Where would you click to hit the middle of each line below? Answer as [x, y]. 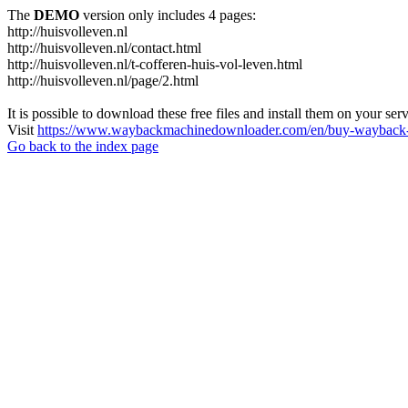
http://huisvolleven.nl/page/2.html [103, 81]
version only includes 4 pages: [168, 15]
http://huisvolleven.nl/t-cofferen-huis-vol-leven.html [155, 64]
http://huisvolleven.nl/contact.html [104, 48]
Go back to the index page [83, 146]
